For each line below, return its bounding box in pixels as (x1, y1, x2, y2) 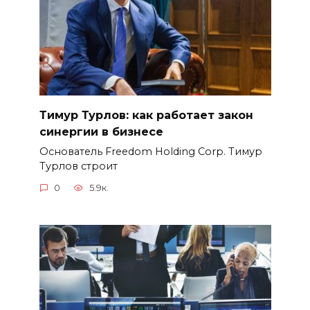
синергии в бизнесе (39, 125, 163, 138)
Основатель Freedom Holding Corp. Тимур (39, 145, 262, 158)
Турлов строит (39, 159, 118, 172)
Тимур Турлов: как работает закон (39, 108, 253, 122)
